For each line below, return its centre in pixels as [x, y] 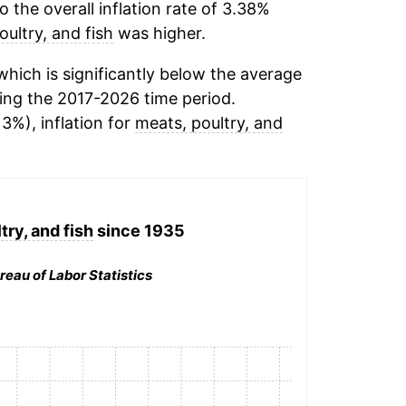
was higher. [159, 33]
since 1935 [140, 230]
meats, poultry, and [208, 123]
